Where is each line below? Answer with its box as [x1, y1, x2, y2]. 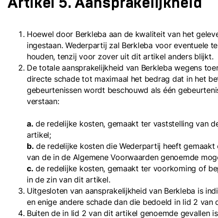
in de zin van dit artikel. [27, 175, 110, 184]
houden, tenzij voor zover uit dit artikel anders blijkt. [27, 52, 214, 61]
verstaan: [27, 96, 59, 106]
